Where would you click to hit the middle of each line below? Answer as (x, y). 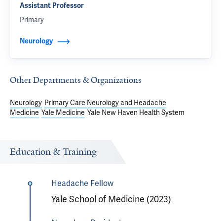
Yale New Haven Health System (136, 112)
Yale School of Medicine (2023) (111, 199)
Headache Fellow (82, 183)
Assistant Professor (52, 6)
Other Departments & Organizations (76, 80)
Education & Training (53, 152)
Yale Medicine (63, 112)
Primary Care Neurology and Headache (105, 103)
